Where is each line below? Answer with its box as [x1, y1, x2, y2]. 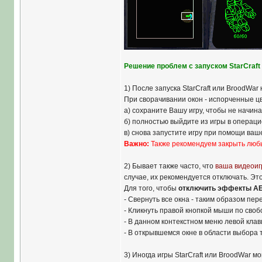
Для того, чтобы [123, 184, 178, 192]
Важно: [123, 140, 149, 148]
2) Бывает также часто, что [123, 162, 215, 170]
